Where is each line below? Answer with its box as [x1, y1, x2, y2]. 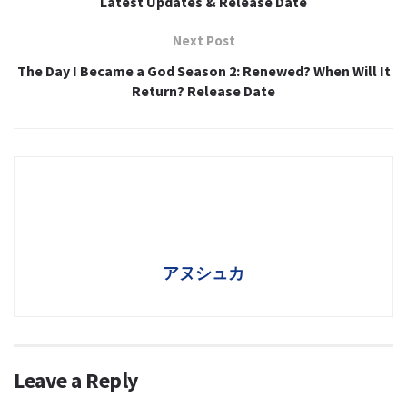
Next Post [172, 31, 235, 49]
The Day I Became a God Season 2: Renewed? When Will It [16, 61, 391, 80]
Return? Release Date [132, 81, 275, 100]
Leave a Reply [14, 365, 139, 394]
